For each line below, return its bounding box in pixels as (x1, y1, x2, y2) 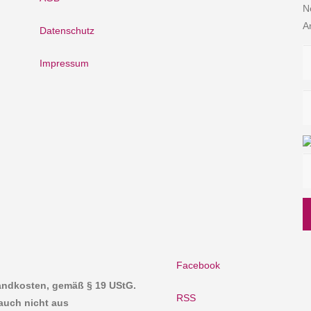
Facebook (176, 259, 220, 271)
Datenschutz (40, 25, 95, 37)
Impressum (40, 58, 90, 69)
